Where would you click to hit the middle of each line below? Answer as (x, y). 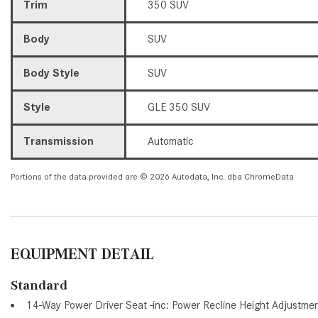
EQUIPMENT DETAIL (82, 253)
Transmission (59, 141)
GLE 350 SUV (179, 107)
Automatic (171, 141)
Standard (39, 285)
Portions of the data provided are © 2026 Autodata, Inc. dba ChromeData (152, 176)
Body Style (51, 73)
